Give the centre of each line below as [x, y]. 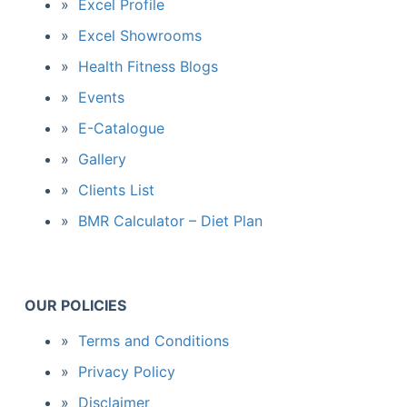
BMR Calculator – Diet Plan [170, 221]
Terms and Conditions [153, 341]
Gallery [102, 159]
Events [101, 97]
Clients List [116, 190]
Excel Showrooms [139, 35]
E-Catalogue [121, 128]
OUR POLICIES [75, 305]
